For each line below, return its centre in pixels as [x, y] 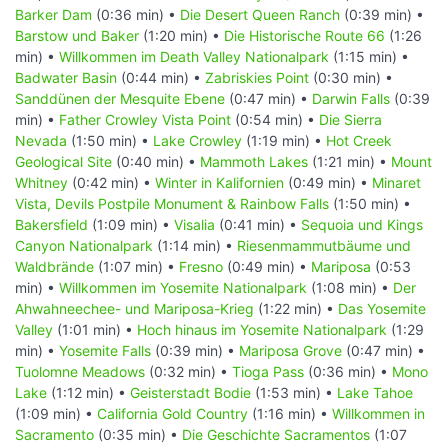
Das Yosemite [382, 308]
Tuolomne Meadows [80, 371]
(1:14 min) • [195, 245]
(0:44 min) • [161, 77]
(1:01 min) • [95, 329]
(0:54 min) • [275, 119]
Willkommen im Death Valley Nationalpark [194, 56]
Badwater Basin [66, 77]
